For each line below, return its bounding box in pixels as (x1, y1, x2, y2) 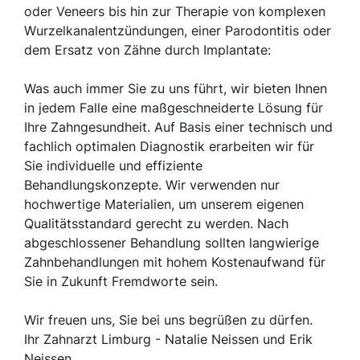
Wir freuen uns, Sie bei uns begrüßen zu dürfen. (24, 312, 313, 328)
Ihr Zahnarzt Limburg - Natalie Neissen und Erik (24, 331, 313, 347)
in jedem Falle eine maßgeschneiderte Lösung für (24, 100, 323, 116)
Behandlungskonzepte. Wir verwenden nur (24, 177, 280, 193)
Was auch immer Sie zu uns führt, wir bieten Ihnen (24, 80, 327, 96)
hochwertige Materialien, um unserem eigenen (24, 196, 304, 212)
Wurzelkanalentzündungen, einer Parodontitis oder (24, 22, 331, 39)
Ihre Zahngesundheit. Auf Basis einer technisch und (24, 119, 333, 135)
